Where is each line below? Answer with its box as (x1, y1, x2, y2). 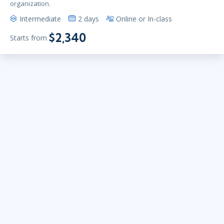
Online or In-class (116, 13, 172, 23)
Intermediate (19, 13, 61, 23)
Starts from (10, 33, 47, 43)
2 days (78, 13, 99, 23)
